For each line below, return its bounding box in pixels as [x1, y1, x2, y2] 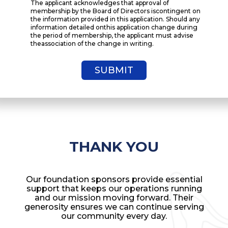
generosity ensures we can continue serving [24, 202, 204, 212]
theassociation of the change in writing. [31, 40, 154, 47]
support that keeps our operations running [26, 184, 202, 193]
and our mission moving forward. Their [35, 193, 193, 203]
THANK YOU [69, 138, 159, 155]
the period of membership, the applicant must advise [31, 32, 193, 39]
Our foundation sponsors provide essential [25, 175, 203, 184]
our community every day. [61, 211, 167, 221]
